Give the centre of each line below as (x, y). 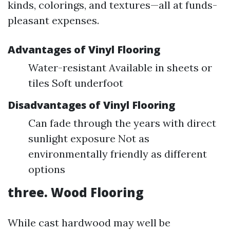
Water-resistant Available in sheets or (120, 68)
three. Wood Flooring (76, 192)
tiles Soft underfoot (76, 83)
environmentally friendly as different (118, 154)
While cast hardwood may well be (89, 223)
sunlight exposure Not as (89, 138)
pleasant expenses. (53, 20)
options (47, 169)
